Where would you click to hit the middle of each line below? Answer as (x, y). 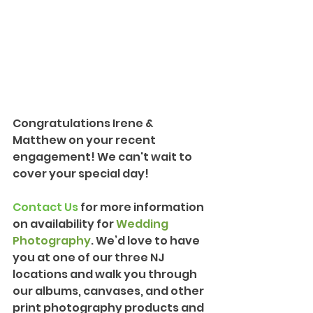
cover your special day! (81, 173)
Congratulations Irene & (84, 123)
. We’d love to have (146, 240)
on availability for (64, 224)
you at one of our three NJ (89, 257)
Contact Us (45, 207)
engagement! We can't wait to (103, 156)
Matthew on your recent (85, 140)
